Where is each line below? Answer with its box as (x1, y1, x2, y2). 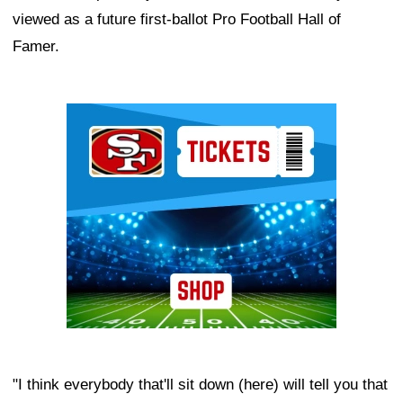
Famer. (13, 38, 59, 55)
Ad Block (67, 108, 127, 125)
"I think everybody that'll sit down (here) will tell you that (13, 376, 388, 393)
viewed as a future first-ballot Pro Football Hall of (13, 11, 341, 28)
